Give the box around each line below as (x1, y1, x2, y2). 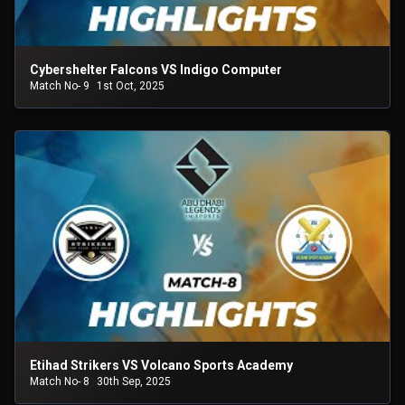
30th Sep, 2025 (97, 374, 171, 388)
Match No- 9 (30, 79, 89, 92)
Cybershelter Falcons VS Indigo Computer (30, 61, 282, 77)
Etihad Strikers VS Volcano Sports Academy (30, 357, 293, 372)
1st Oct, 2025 (97, 79, 165, 92)
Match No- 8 (30, 374, 89, 388)
